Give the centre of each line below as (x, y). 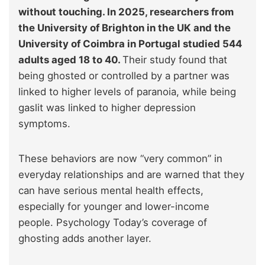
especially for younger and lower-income (114, 207)
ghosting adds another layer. (86, 239)
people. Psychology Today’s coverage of (113, 223)
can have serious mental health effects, (111, 191)
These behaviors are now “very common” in (120, 159)
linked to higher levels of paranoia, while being (127, 92)
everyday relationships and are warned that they (131, 175)
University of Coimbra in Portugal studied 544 (130, 44)
